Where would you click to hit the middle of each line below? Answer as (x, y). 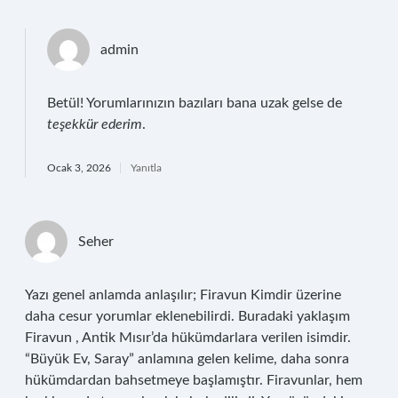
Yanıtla (146, 168)
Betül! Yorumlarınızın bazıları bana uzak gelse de (195, 103)
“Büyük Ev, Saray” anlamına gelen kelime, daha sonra (187, 359)
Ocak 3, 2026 (79, 168)
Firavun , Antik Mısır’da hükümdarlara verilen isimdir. (188, 338)
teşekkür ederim (95, 124)
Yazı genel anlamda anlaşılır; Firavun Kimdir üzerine (183, 295)
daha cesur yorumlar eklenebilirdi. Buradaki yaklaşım (187, 316)
